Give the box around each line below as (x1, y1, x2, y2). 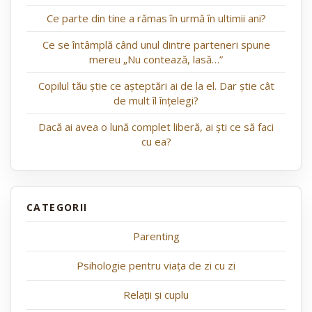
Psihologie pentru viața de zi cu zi (77, 258, 235, 273)
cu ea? (141, 134, 171, 149)
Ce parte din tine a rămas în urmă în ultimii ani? (46, 11, 266, 26)
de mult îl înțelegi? (114, 93, 198, 108)
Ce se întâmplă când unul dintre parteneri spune (42, 38, 270, 52)
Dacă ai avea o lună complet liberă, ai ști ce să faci (38, 120, 274, 134)
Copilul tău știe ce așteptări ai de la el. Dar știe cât (38, 79, 274, 93)
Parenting (132, 229, 180, 244)
